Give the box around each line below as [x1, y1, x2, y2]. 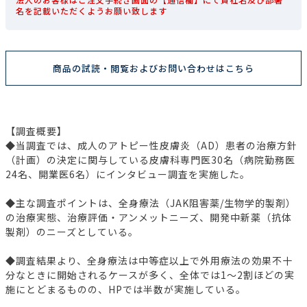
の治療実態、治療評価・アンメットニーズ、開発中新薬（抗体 [5, 210, 292, 224]
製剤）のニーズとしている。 [5, 224, 138, 238]
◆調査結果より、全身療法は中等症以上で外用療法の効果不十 [5, 253, 293, 267]
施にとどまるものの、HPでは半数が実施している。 [5, 282, 246, 296]
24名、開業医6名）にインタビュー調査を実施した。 [5, 167, 250, 181]
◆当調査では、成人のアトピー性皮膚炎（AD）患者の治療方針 [5, 138, 297, 152]
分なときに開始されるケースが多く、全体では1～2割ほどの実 [5, 267, 295, 282]
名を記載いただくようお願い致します [16, 4, 167, 16]
